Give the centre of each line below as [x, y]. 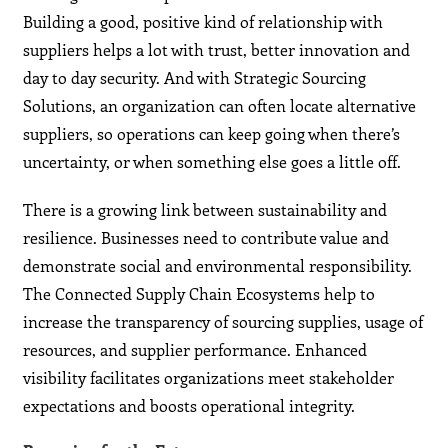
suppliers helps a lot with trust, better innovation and [217, 50]
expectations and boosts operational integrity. [189, 406]
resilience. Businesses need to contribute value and [206, 238]
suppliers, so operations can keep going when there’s [212, 134]
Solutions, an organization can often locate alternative [220, 106]
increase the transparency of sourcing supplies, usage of [223, 322]
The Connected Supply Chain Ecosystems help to [199, 294]
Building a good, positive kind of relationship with [203, 22]
